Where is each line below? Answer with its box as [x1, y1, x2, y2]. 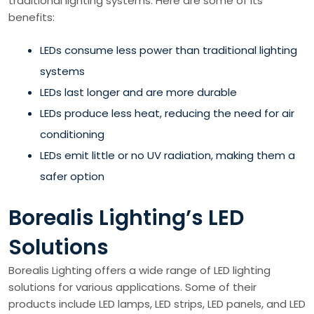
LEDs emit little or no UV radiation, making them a [40, 148, 295, 163]
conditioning [40, 127, 104, 142]
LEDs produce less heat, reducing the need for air [40, 106, 294, 121]
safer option [40, 169, 104, 184]
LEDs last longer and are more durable [40, 85, 237, 100]
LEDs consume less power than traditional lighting [40, 43, 297, 57]
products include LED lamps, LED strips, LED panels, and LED [8, 296, 306, 311]
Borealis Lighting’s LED [8, 203, 244, 233]
